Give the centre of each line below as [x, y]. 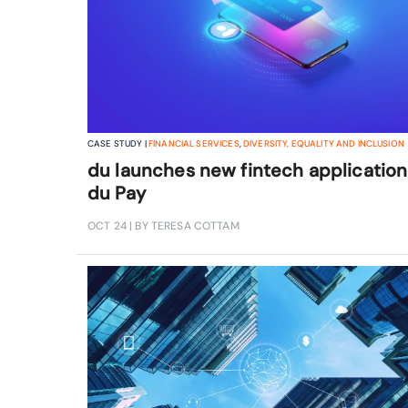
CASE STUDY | [118, 143]
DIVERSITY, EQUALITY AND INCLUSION [323, 143]
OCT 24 [107, 225]
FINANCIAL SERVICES [194, 143]
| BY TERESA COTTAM [183, 225]
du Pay [117, 193]
